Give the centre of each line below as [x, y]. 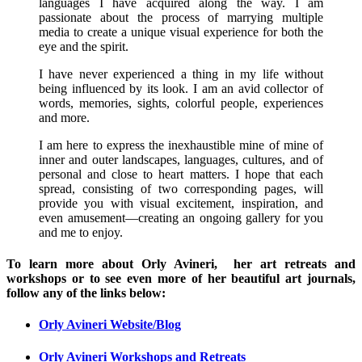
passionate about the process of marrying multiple [181, 17]
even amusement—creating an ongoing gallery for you [181, 217]
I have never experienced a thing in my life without [181, 74]
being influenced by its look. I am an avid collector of [181, 88]
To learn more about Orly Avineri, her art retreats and [181, 264]
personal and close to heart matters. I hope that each [181, 174]
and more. [64, 117]
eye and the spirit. [84, 46]
